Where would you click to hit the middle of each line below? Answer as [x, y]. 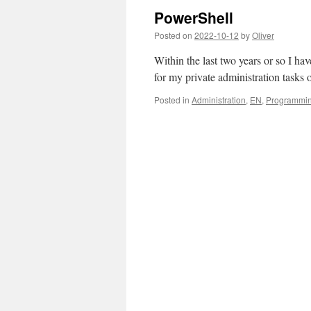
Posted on [173, 35]
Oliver [263, 35]
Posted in [172, 100]
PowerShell [194, 17]
